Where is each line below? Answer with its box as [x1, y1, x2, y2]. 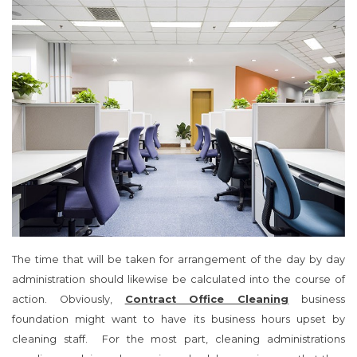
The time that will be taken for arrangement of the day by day [12, 253, 345, 265]
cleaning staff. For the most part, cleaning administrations [12, 332, 345, 345]
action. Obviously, [12, 292, 125, 305]
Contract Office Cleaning [124, 292, 289, 305]
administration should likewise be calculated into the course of [12, 273, 345, 285]
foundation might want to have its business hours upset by [12, 312, 345, 325]
